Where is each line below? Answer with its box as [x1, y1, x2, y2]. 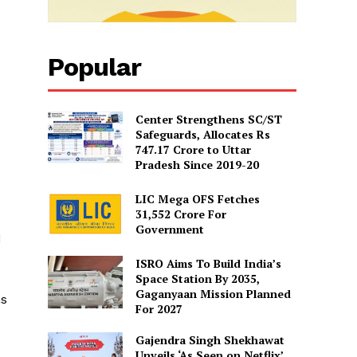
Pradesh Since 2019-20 [135, 156, 259, 172]
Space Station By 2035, [135, 271, 260, 287]
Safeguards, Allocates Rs [135, 126, 270, 142]
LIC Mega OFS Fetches [135, 191, 260, 207]
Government [135, 222, 204, 237]
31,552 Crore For [135, 206, 226, 222]
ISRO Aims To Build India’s [135, 256, 281, 272]
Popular [48, 51, 142, 82]
